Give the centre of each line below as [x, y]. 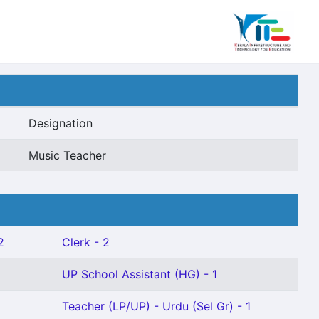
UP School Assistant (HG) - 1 [140, 274]
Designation [61, 123]
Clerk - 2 [86, 242]
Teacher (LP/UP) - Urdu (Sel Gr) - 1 [156, 306]
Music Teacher [67, 155]
